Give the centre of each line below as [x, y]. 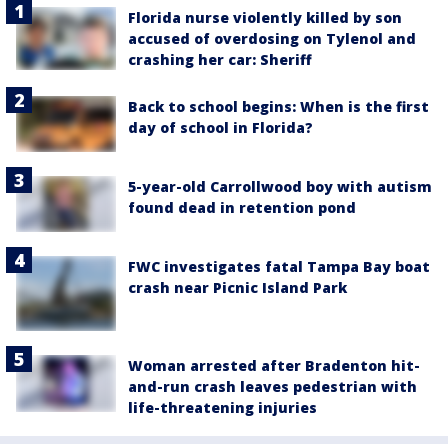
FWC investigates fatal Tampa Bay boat [279, 267]
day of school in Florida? [220, 127]
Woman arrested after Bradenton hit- [274, 366]
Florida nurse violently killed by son [265, 17]
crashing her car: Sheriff [220, 59]
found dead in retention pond [242, 208]
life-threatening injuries [222, 408]
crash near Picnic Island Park [237, 288]
